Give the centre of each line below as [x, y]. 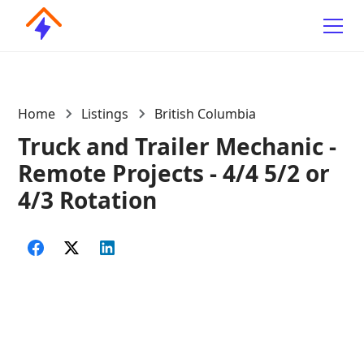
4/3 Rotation [88, 200]
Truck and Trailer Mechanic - [178, 146]
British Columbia [206, 114]
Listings [105, 114]
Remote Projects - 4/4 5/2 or [174, 173]
